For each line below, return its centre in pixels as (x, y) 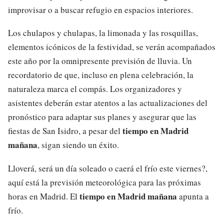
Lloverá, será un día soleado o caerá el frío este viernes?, (108, 168)
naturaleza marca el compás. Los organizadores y (95, 89)
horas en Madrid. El (44, 196)
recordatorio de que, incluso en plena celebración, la (101, 75)
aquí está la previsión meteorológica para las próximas (104, 182)
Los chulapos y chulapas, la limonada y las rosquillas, (103, 33)
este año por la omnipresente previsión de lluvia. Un (100, 61)
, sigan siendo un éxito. (78, 145)
